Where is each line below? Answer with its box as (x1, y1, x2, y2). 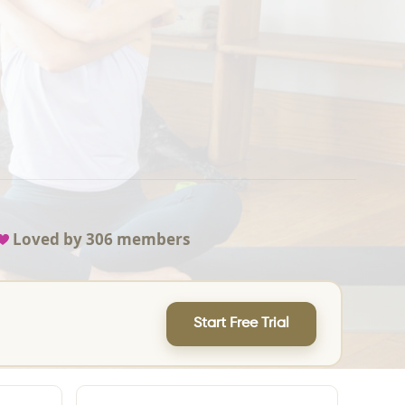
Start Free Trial (193, 316, 289, 331)
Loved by (9, 229, 87, 250)
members (113, 229, 191, 250)
